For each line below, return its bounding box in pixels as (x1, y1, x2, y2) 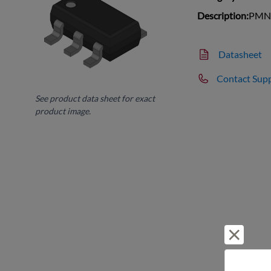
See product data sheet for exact (35, 93, 155, 103)
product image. (35, 105, 91, 116)
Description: (197, 9, 249, 21)
